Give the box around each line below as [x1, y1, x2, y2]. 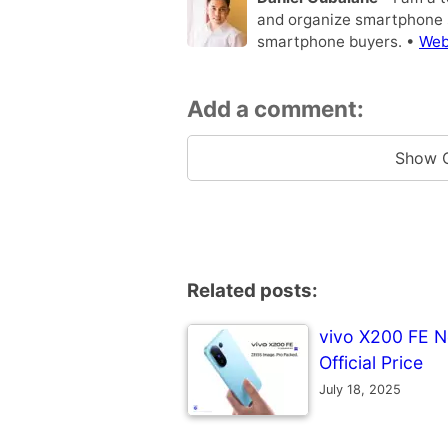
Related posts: [187, 279, 318, 303]
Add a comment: [187, 95, 364, 123]
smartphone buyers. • [257, 31, 419, 51]
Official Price [319, 351, 423, 373]
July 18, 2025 [319, 381, 401, 397]
